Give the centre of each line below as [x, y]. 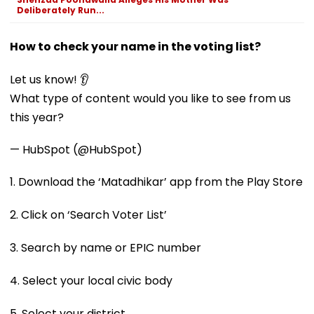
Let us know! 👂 [49, 79]
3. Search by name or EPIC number [105, 247]
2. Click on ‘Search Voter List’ [88, 214]
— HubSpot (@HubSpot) [76, 149]
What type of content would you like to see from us [150, 98]
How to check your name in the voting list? [135, 46]
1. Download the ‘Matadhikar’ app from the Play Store [156, 182]
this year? [37, 117]
